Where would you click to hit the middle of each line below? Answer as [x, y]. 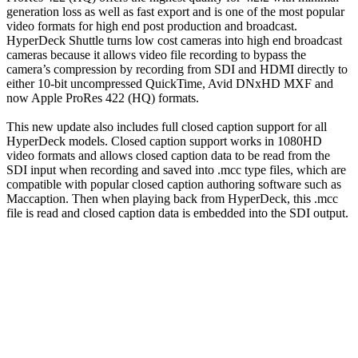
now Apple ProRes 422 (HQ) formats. [103, 97]
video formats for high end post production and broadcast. [152, 26]
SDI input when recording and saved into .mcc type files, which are [176, 169]
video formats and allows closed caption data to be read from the [168, 155]
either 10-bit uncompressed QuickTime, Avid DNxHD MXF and [170, 83]
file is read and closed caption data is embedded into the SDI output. [177, 213]
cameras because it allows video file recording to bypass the [156, 54]
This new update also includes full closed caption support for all [167, 126]
